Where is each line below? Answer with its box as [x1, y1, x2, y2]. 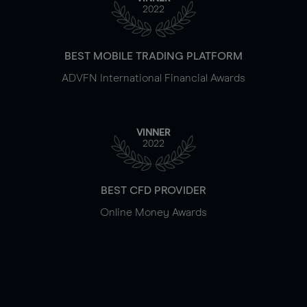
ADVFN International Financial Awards [62, 72, 245, 84]
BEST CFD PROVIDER [101, 184, 206, 196]
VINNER [136, 127, 171, 138]
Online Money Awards [100, 206, 207, 218]
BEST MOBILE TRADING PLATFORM [64, 50, 243, 62]
